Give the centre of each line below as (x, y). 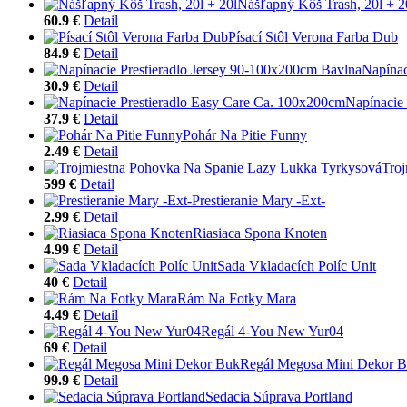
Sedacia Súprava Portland (279, 396)
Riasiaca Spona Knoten (260, 233)
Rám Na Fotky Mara (237, 298)
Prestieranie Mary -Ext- (258, 200)
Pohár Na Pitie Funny (245, 134)
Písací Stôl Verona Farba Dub (313, 36)
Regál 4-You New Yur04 (272, 331)
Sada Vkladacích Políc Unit (297, 265)
